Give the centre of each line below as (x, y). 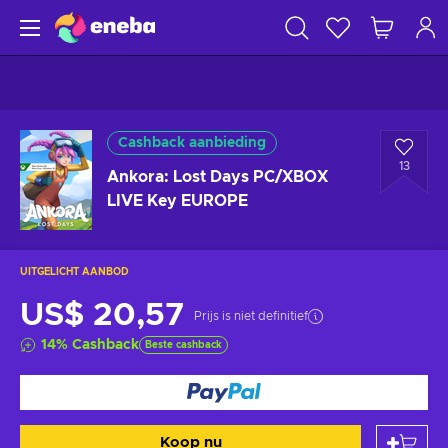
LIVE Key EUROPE (177, 201)
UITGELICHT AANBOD (74, 272)
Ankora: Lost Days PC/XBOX (217, 177)
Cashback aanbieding (192, 143)
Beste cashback (183, 345)
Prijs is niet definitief (251, 316)
